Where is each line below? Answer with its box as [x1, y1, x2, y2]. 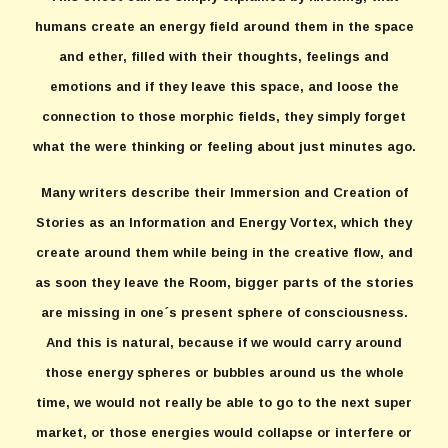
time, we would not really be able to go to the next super [36, 395, 412, 410]
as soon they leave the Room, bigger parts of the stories [34, 275, 414, 290]
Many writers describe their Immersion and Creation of [40, 185, 408, 200]
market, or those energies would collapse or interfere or [36, 425, 412, 440]
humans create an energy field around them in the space [34, 19, 414, 34]
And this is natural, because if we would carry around [46, 335, 402, 350]
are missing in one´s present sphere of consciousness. [40, 305, 408, 320]
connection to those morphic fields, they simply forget [42, 109, 406, 124]
